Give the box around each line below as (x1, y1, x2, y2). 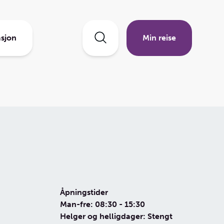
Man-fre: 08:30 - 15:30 (60, 199, 145, 209)
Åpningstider (60, 187, 108, 197)
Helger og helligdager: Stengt (60, 211, 172, 221)
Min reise (142, 33, 176, 42)
